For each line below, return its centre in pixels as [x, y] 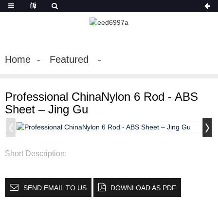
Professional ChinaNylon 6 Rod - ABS [101, 96]
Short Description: [36, 153]
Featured [69, 59]
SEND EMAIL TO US [55, 188]
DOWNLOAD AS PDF [143, 188]
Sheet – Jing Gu [46, 109]
